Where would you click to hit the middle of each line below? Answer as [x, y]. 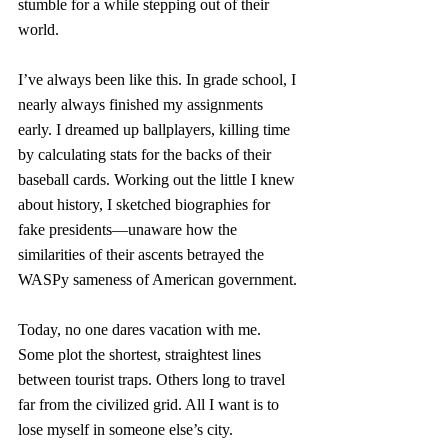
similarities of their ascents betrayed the [143, 254]
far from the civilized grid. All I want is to [150, 404]
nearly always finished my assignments [142, 104]
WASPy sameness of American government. [159, 279]
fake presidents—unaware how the [129, 229]
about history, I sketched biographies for [146, 204]
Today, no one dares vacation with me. [141, 329]
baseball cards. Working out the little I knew [158, 179]
